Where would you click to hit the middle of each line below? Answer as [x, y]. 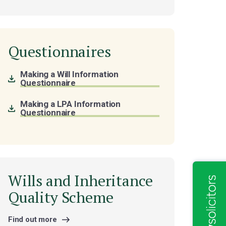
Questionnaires [60, 51]
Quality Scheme [61, 197]
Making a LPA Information [71, 104]
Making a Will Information [70, 74]
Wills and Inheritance [80, 181]
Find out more [33, 219]
